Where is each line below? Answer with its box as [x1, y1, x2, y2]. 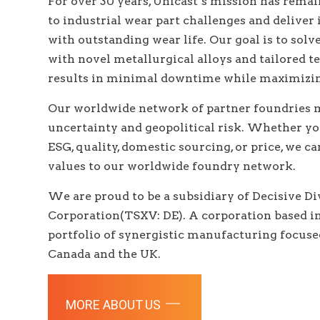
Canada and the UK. [48, 247, 161, 261]
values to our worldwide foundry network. [48, 159, 296, 173]
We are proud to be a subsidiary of [48, 189, 253, 203]
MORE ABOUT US [66, 296, 164, 315]
